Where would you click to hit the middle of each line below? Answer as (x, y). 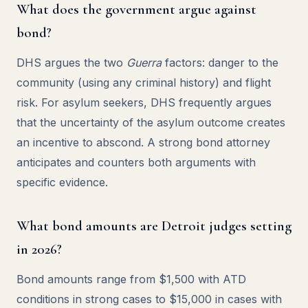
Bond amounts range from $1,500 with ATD (131, 279)
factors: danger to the (220, 63)
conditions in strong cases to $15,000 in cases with (149, 299)
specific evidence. (62, 182)
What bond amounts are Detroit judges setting (154, 226)
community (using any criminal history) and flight (144, 82)
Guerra (144, 63)
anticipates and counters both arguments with (136, 162)
